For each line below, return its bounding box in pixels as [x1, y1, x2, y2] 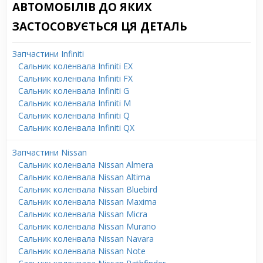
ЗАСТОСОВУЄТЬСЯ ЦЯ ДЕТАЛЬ [12, 18, 187, 34]
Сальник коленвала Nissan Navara [18, 232, 154, 244]
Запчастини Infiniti [12, 48, 84, 59]
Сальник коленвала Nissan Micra [18, 208, 147, 220]
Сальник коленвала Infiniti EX [18, 60, 133, 72]
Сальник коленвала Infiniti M [18, 97, 131, 109]
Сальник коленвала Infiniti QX [18, 122, 134, 133]
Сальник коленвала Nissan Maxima [18, 195, 157, 207]
